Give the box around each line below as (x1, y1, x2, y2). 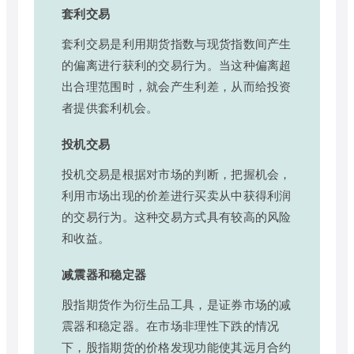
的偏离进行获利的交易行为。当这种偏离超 (62, 55, 292, 73)
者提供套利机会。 (62, 98, 159, 115)
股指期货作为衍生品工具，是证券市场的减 (62, 295, 292, 312)
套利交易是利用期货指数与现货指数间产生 (62, 34, 292, 51)
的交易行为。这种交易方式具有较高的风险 (62, 207, 292, 224)
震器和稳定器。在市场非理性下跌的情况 (62, 316, 280, 333)
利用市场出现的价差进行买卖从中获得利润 (62, 186, 292, 203)
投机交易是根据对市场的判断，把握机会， (62, 164, 292, 182)
